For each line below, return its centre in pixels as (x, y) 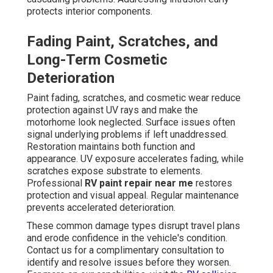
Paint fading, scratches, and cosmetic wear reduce (134, 98)
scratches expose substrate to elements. (115, 171)
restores (213, 183)
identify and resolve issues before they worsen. (129, 263)
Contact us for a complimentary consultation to (126, 250)
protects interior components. (90, 12)
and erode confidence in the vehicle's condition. (127, 238)
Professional (56, 183)
